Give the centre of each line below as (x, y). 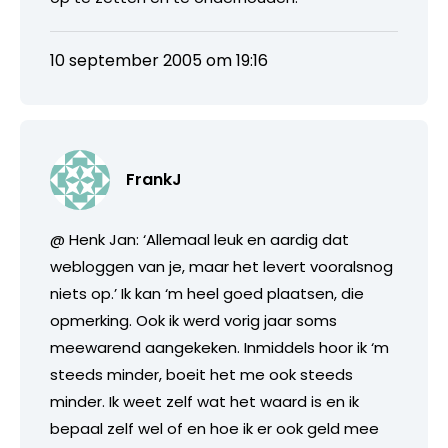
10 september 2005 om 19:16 (159, 60)
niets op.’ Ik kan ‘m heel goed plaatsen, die (207, 293)
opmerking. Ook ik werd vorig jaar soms (193, 320)
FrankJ (154, 179)
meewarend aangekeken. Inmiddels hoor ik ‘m (219, 347)
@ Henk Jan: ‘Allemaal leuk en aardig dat (199, 239)
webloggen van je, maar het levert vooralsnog (221, 266)
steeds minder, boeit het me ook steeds (201, 374)
